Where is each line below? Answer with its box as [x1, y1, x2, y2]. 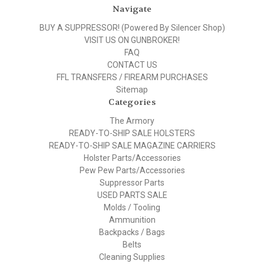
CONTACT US [107, 60, 157, 70]
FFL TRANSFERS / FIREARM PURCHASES [56, 72, 208, 82]
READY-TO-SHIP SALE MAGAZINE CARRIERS [48, 141, 216, 151]
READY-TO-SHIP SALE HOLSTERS [69, 128, 195, 138]
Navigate [113, 4, 151, 15]
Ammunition [108, 215, 156, 225]
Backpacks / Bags [99, 227, 165, 237]
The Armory [110, 116, 154, 126]
